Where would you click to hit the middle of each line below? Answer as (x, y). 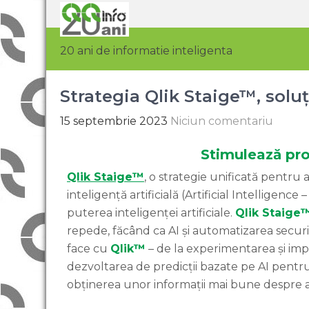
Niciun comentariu (222, 121)
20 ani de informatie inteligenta (146, 51)
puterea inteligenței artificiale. (151, 213)
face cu (89, 249)
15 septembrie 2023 (114, 121)
